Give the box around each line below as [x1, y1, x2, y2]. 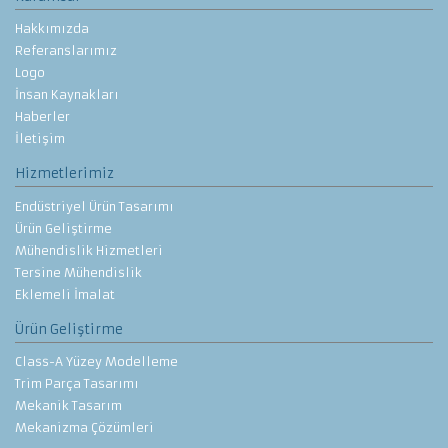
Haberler [15, 109, 70, 125]
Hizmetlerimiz [15, 165, 114, 183]
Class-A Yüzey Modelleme [15, 354, 178, 370]
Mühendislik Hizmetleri [15, 242, 163, 258]
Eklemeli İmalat [15, 286, 115, 302]
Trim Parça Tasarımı [15, 376, 139, 392]
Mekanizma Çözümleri [15, 420, 154, 436]
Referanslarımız [15, 43, 117, 59]
